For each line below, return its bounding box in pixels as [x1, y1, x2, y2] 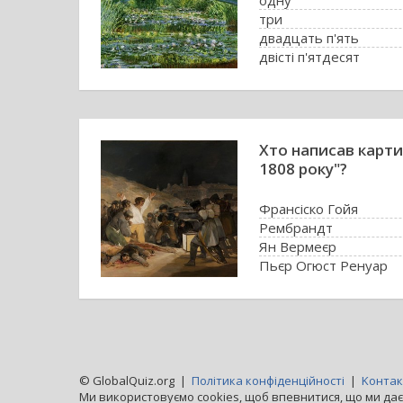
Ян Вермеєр [259, 237, 336, 255]
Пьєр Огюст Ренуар [259, 256, 388, 274]
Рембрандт [259, 219, 333, 237]
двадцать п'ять [259, 29, 359, 47]
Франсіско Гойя [259, 200, 358, 218]
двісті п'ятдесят [259, 48, 360, 66]
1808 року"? [259, 158, 347, 179]
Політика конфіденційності [192, 372, 345, 389]
